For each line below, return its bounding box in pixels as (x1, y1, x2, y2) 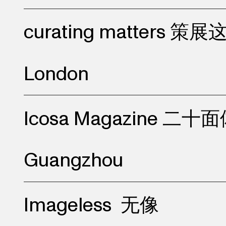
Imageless (23, 192, 111, 219)
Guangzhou (23, 147, 123, 174)
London (23, 60, 93, 87)
